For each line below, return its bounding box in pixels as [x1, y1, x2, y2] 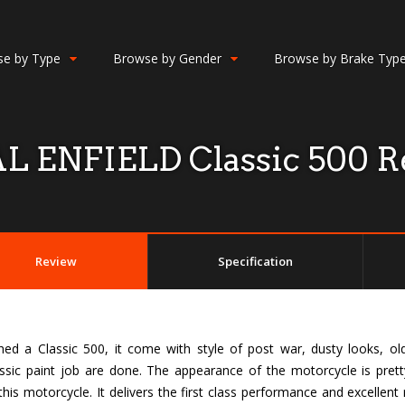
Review [35, 253, 78, 269]
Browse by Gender [113, 50, 221, 67]
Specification [217, 253, 293, 269]
